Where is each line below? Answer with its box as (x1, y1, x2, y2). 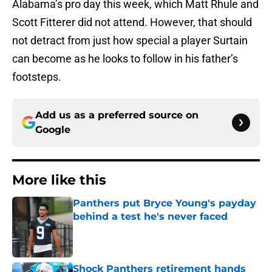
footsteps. (12, 70, 61, 84)
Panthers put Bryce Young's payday (73, 197, 256, 209)
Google (35, 124, 70, 136)
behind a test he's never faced (73, 211, 228, 223)
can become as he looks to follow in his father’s (12, 52, 238, 66)
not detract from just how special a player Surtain (12, 34, 248, 47)
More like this (12, 172, 106, 189)
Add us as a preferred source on (35, 109, 199, 121)
